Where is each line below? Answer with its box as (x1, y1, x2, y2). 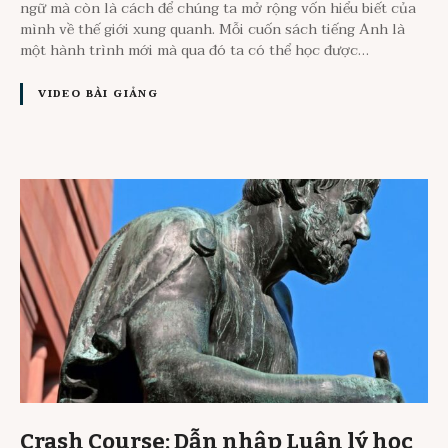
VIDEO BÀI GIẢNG (38, 85, 159, 103)
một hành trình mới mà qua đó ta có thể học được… (20, 37, 369, 63)
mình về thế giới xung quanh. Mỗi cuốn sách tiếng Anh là (20, 16, 405, 42)
